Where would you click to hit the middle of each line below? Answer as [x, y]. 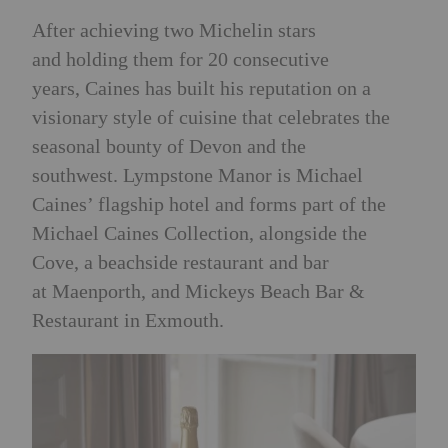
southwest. [75, 175]
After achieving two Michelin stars [174, 30]
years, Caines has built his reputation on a [201, 88]
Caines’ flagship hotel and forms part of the [209, 204]
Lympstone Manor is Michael [243, 175]
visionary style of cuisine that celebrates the [211, 117]
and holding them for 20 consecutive [180, 59]
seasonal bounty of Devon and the [169, 146]
